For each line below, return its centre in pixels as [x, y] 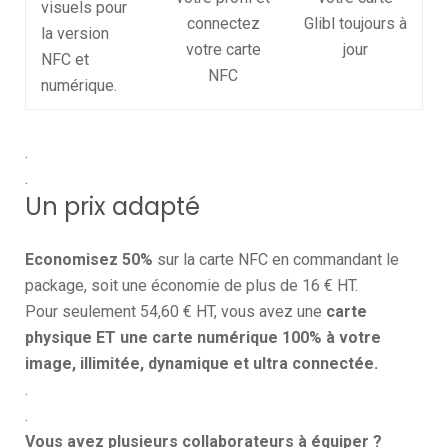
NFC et [65, 59]
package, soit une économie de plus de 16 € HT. [191, 285]
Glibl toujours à [355, 23]
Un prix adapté [112, 206]
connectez [223, 23]
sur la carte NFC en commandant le [276, 259]
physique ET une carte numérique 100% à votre [203, 337]
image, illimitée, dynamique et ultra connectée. [201, 363]
